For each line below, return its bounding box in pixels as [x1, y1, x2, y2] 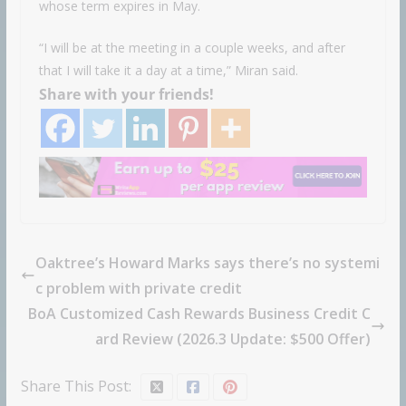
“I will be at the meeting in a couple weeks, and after [38, 38, 345, 56]
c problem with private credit [34, 277, 242, 298]
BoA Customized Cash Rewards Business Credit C [28, 303, 372, 324]
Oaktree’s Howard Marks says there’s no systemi [34, 252, 380, 273]
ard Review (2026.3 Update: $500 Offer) [95, 328, 372, 349]
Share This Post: [20, 375, 131, 396]
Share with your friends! [38, 83, 214, 104]
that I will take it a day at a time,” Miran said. [38, 61, 298, 79]
